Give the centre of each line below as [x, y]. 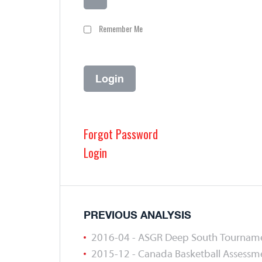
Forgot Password [121, 134]
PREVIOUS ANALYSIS [137, 215]
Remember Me [120, 28]
